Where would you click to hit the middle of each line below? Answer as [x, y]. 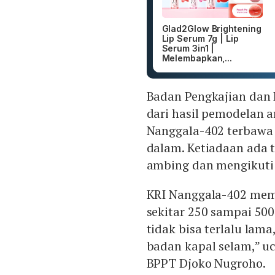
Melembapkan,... [197, 58]
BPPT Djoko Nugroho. [206, 263]
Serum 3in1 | [188, 48]
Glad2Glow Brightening [211, 29]
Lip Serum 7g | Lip [200, 39]
